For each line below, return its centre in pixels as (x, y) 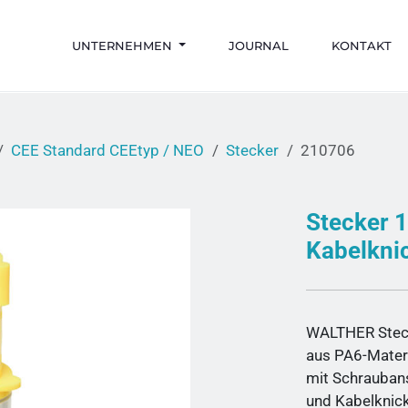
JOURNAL (258, 46)
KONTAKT (361, 46)
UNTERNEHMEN (123, 46)
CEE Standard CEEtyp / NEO (108, 150)
